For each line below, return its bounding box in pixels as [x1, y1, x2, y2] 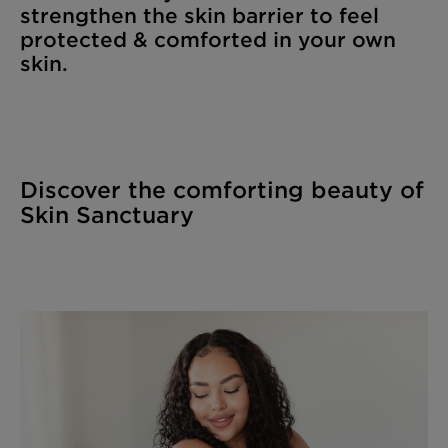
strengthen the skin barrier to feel [20, 3, 379, 27]
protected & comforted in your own [20, 27, 396, 51]
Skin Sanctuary [20, 202, 194, 227]
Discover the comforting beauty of [20, 177, 424, 202]
